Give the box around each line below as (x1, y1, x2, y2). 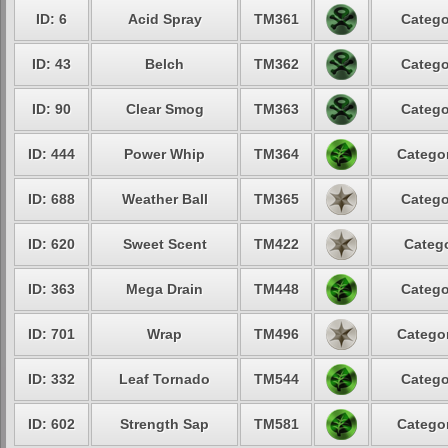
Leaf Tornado (119, 371, 210, 387)
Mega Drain (126, 281, 203, 297)
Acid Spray (127, 11, 202, 27)
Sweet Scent (122, 236, 207, 252)
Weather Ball (121, 191, 208, 207)
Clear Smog (125, 101, 204, 117)
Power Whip (124, 146, 205, 162)
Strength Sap (120, 416, 209, 432)
